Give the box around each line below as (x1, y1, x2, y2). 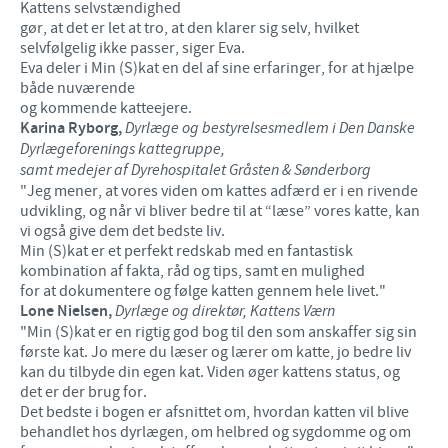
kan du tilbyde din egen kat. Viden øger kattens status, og (20, 361, 400, 382)
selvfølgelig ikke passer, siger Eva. (20, 37, 245, 58)
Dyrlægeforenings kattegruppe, (20, 138, 225, 160)
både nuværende (20, 77, 135, 98)
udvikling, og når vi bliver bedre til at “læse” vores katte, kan (20, 200, 420, 221)
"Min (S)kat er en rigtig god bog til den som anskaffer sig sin (20, 321, 417, 342)
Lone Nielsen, (20, 300, 112, 322)
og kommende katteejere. (20, 97, 192, 118)
